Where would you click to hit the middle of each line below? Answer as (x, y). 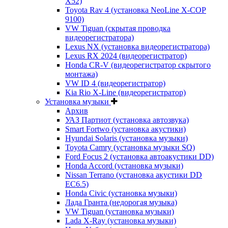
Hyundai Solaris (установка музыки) (126, 138)
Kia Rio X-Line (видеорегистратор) (125, 92)
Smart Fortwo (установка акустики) (125, 129)
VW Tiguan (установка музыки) (120, 211)
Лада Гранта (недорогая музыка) (121, 202)
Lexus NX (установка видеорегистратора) (137, 46)
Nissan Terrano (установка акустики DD (134, 175)
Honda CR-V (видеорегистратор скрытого (138, 65)
